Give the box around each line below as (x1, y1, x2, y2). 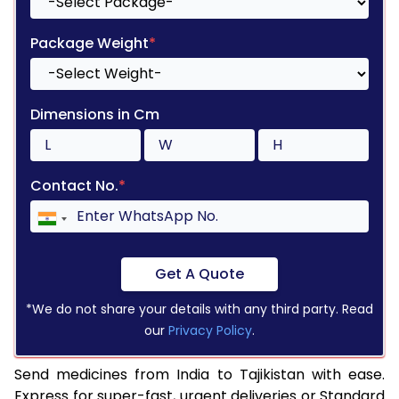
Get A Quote (155, 263, 244, 284)
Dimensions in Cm (30, 103, 159, 125)
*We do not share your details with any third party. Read (26, 299, 373, 318)
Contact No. (30, 175, 118, 196)
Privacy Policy (168, 321, 252, 339)
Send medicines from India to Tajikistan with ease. (14, 363, 385, 385)
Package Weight (30, 32, 149, 53)
